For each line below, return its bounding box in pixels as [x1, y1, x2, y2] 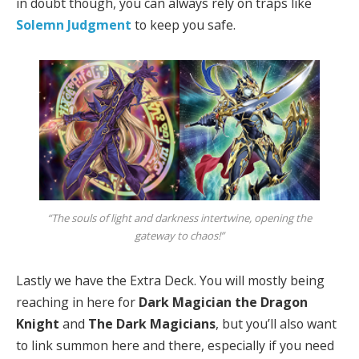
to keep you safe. [131, 16, 236, 34]
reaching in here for [16, 293, 139, 312]
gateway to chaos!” [135, 228, 224, 244]
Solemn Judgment [16, 16, 131, 34]
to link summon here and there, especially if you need [16, 337, 334, 355]
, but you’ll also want [216, 315, 337, 333]
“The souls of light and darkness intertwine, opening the [47, 211, 312, 226]
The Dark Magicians [88, 315, 216, 333]
